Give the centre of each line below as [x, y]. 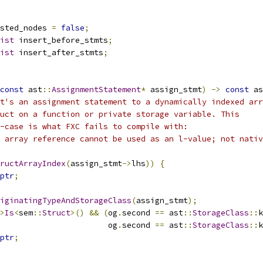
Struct [56, 213]
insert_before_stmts [61, 40]
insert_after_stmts [59, 53]
